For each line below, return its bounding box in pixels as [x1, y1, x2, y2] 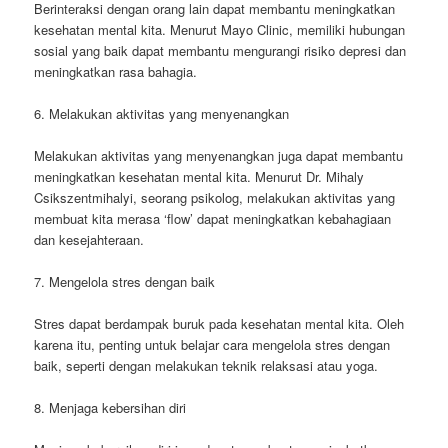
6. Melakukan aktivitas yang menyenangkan [34, 103, 290, 123]
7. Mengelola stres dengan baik [34, 271, 216, 291]
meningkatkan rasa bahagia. [34, 61, 198, 81]
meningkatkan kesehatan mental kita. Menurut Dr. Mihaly [34, 166, 365, 186]
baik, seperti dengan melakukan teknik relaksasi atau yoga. [34, 356, 379, 376]
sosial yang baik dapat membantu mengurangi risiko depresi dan [34, 40, 407, 60]
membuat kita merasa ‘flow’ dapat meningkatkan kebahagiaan [34, 208, 392, 228]
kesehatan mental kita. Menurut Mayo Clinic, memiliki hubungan [34, 19, 406, 39]
